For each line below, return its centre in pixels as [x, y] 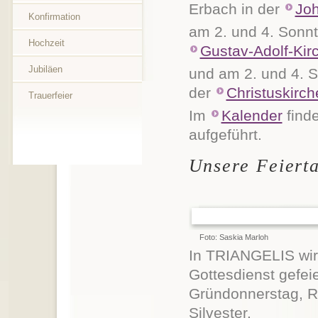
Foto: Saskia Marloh [234, 237]
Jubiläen [45, 69]
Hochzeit [46, 43]
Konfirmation [54, 17]
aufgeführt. [225, 135]
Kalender [252, 116]
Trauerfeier [50, 95]
